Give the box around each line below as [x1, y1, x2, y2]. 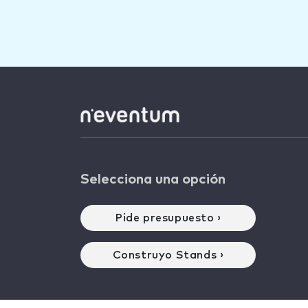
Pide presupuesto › [115, 212, 221, 224]
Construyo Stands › [112, 250, 224, 261]
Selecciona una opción [80, 173, 225, 187]
